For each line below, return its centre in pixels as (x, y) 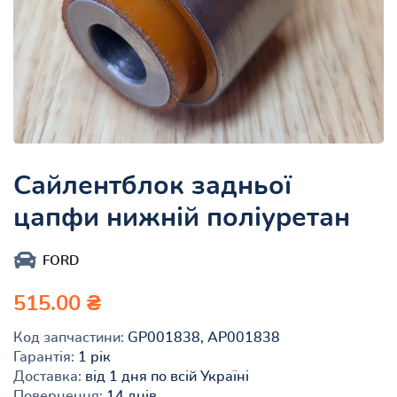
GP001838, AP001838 (202, 337)
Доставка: (47, 376)
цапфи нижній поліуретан (182, 218)
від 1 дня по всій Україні (165, 376)
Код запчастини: (69, 337)
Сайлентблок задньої (152, 186)
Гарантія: (44, 357)
